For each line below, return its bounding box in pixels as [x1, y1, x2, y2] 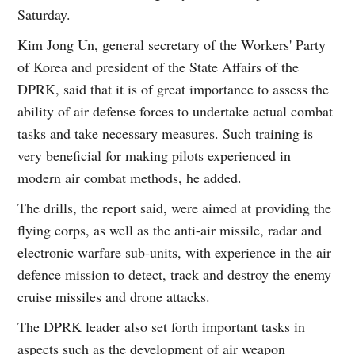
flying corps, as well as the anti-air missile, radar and [17, 219, 323, 239]
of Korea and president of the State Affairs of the [17, 56, 300, 76]
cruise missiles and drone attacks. [17, 286, 211, 306]
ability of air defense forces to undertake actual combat [17, 101, 334, 120]
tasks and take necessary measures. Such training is [17, 123, 314, 143]
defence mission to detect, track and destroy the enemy [17, 264, 332, 284]
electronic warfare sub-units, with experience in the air [17, 242, 332, 261]
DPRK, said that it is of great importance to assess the [17, 78, 330, 98]
